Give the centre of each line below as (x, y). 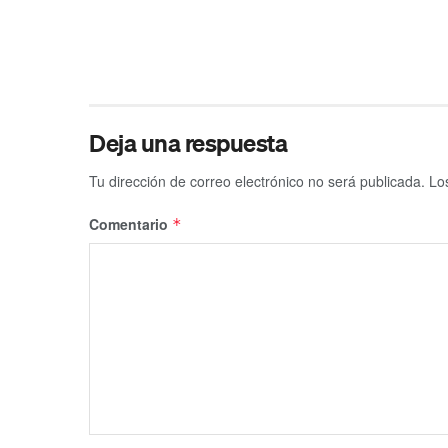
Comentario (130, 224)
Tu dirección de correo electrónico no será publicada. (257, 181)
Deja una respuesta (188, 143)
